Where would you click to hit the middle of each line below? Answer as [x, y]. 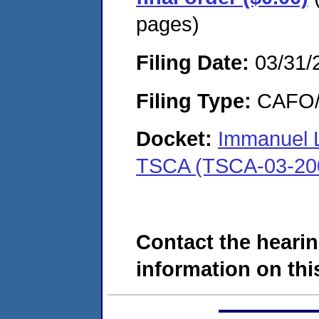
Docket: [177, 139]
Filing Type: [194, 100]
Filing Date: [193, 62]
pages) [168, 24]
